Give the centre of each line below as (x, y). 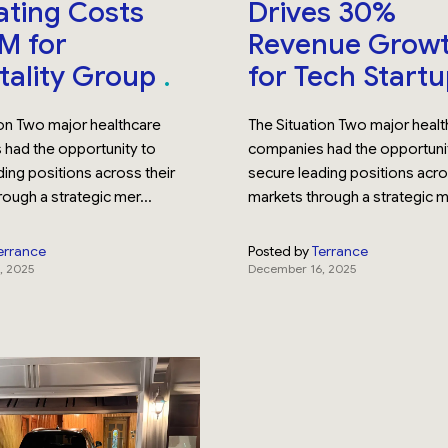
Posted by (278, 251)
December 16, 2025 (301, 268)
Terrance (339, 251)
